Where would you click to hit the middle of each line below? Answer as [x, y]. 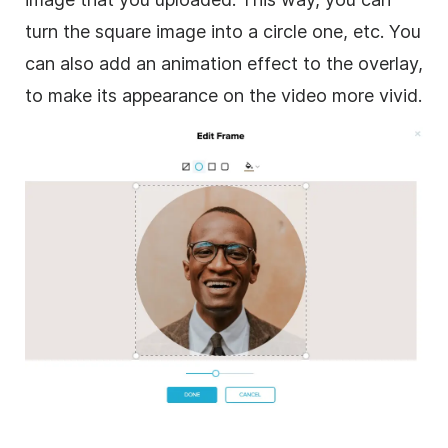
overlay [388, 63]
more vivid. [374, 95]
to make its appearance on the [153, 95]
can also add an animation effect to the [191, 63]
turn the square [90, 31]
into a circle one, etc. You [313, 31]
